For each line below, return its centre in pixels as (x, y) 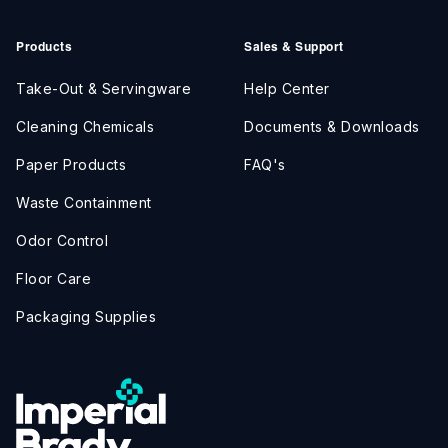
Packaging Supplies (86, 317)
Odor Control (62, 241)
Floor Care (53, 279)
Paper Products (71, 165)
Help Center (287, 89)
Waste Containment (84, 203)
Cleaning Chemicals (85, 127)
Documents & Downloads (332, 127)
